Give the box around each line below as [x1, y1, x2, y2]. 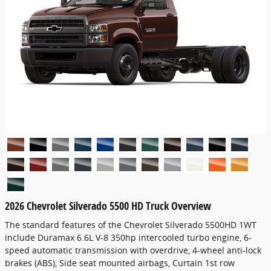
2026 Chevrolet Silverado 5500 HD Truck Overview [5, 198, 211, 213]
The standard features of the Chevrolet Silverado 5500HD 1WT [5, 219, 256, 230]
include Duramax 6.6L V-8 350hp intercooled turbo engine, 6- [5, 232, 252, 243]
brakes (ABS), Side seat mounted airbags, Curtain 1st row [5, 257, 235, 269]
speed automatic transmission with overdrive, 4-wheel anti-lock [5, 244, 261, 256]
